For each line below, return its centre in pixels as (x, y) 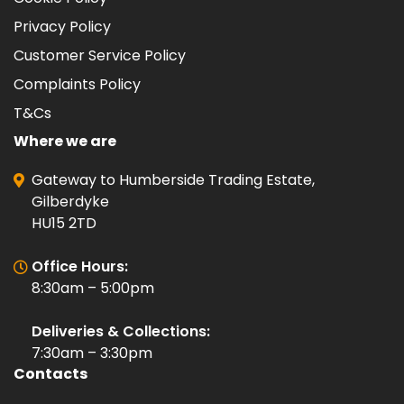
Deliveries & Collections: (121, 332)
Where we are (65, 142)
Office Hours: (80, 267)
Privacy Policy (62, 27)
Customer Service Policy (100, 56)
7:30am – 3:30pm (92, 353)
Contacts (50, 374)
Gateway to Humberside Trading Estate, (173, 180)
